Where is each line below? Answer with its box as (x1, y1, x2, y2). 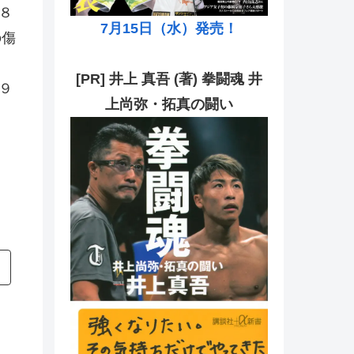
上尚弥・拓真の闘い (104, 96, 233, 112)
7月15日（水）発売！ (100, 20, 238, 36)
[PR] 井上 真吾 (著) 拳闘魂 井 (75, 71, 262, 87)
